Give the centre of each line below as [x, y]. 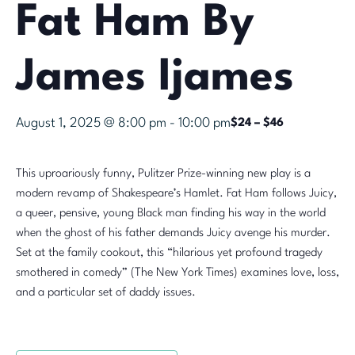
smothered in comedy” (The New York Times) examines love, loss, [177, 273]
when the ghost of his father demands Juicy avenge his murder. [173, 234]
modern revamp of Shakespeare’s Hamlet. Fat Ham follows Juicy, [176, 194]
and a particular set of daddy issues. [106, 293]
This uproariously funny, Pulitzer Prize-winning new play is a [163, 174]
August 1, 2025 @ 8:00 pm [91, 124]
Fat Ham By [135, 24]
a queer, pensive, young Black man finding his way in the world [171, 214]
